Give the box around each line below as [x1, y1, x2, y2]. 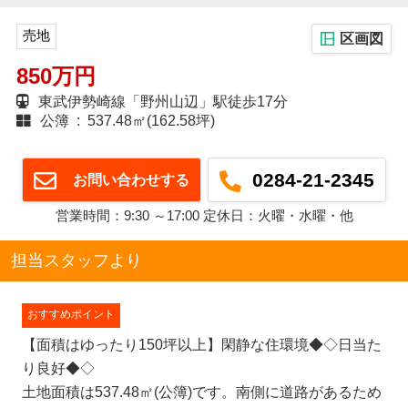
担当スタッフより [10, 251, 142, 270]
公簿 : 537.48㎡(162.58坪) [36, 112, 215, 128]
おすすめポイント [26, 308, 115, 321]
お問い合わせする [62, 171, 190, 188]
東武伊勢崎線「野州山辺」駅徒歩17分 [34, 93, 288, 109]
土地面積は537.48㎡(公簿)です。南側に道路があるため [21, 384, 382, 401]
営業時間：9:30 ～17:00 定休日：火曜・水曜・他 [55, 207, 353, 223]
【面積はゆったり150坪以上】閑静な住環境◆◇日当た [21, 337, 382, 353]
